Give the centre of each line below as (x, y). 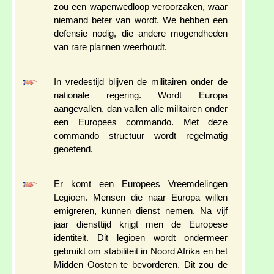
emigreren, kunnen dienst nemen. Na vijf (141, 211)
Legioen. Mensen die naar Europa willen (141, 198)
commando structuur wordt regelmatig (141, 136)
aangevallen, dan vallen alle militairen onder (141, 109)
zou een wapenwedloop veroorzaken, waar (141, 7)
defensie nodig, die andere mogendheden (141, 34)
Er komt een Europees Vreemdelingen (141, 184)
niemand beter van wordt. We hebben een (141, 20)
